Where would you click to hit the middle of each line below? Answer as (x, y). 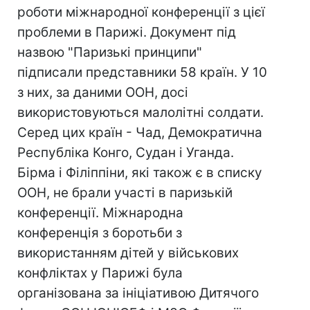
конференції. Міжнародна (100, 213)
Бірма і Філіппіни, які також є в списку (140, 173)
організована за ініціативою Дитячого (138, 293)
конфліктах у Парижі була (100, 273)
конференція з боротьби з (100, 233)
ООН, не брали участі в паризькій (125, 193)
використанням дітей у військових (128, 253)
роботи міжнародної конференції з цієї (141, 12)
